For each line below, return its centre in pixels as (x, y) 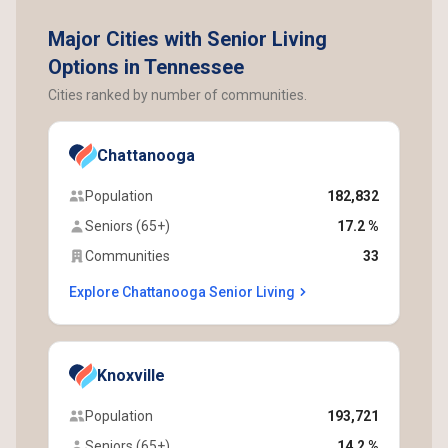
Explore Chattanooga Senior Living (182, 292)
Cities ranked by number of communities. (177, 95)
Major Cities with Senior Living (187, 39)
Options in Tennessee (146, 67)
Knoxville (131, 375)
